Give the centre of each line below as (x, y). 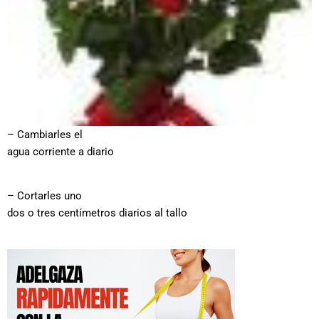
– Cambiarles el (45, 134)
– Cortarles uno (45, 196)
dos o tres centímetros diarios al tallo (97, 213)
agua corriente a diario (61, 151)
